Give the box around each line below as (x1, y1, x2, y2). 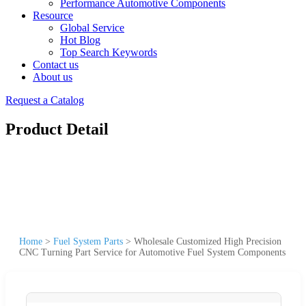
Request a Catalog (5, 94, 84, 106)
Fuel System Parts (53, 236, 123, 247)
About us (33, 71, 72, 83)
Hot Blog (60, 34, 100, 46)
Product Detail (5, 120, 109, 138)
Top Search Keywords (60, 46, 157, 58)
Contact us (33, 59, 79, 70)
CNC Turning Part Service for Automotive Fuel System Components (19, 247, 286, 258)
